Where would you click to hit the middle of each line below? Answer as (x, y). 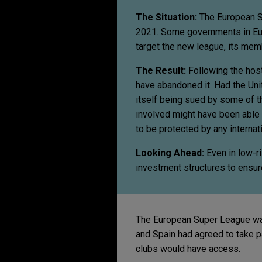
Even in (221, 153)
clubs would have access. (189, 249)
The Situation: (168, 17)
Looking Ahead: (171, 153)
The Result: (162, 70)
